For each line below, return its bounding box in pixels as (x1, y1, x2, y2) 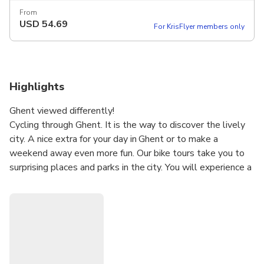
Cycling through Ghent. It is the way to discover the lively (9, 118, 246, 131)
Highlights (9, 79, 64, 94)
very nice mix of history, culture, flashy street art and (9, 174, 225, 188)
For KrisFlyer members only (153, 21, 245, 31)
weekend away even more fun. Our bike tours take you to (9, 146, 245, 160)
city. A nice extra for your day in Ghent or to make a (9, 132, 219, 146)
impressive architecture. (9, 189, 107, 202)
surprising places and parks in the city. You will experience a (9, 160, 252, 174)
